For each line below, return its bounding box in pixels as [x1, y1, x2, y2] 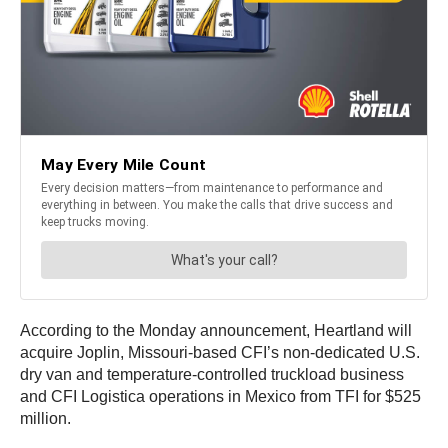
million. [20, 410, 71, 428]
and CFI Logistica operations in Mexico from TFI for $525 [20, 388, 421, 406]
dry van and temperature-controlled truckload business [20, 366, 404, 384]
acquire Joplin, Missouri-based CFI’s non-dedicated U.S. [20, 344, 420, 362]
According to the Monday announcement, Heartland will [20, 322, 412, 340]
